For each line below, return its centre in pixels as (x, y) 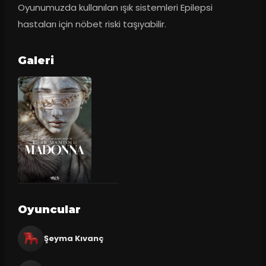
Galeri (36, 61)
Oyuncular (49, 209)
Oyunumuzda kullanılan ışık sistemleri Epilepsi (115, 8)
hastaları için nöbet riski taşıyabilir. (92, 24)
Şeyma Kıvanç (74, 238)
